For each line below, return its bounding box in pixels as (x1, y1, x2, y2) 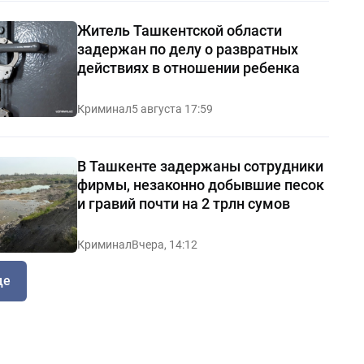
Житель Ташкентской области (76, 21, 282, 39)
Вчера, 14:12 (131, 237, 197, 251)
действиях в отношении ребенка (76, 58, 300, 76)
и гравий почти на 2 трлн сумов (76, 194, 290, 212)
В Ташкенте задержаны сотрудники (76, 157, 323, 175)
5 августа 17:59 (131, 102, 213, 115)
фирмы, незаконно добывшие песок (76, 175, 324, 193)
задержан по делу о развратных (76, 40, 298, 58)
